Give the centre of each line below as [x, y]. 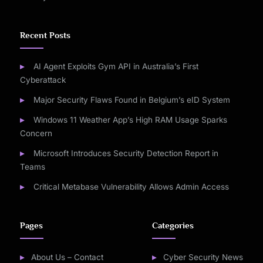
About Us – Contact [67, 257]
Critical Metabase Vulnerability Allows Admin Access [131, 186]
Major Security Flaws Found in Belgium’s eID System [131, 100]
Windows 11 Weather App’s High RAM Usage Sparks [130, 120]
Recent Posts [45, 36]
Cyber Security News [203, 257]
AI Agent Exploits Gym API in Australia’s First [116, 67]
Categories [173, 226]
